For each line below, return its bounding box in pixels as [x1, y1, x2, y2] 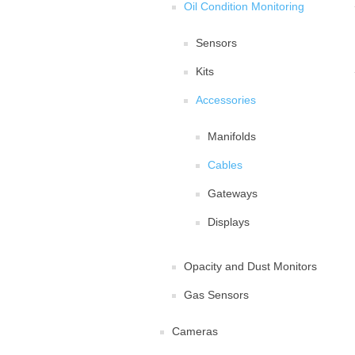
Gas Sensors [184, 288, 249, 301]
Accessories [196, 94, 256, 106]
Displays [208, 216, 250, 228]
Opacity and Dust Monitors [184, 260, 317, 273]
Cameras [172, 325, 218, 338]
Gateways [208, 187, 258, 200]
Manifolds [208, 130, 256, 143]
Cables [208, 158, 242, 171]
